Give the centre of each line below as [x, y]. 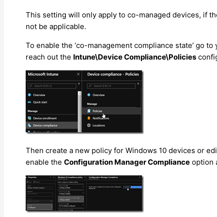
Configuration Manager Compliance [127, 162]
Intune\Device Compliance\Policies [135, 57]
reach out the [49, 57]
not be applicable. [56, 26]
